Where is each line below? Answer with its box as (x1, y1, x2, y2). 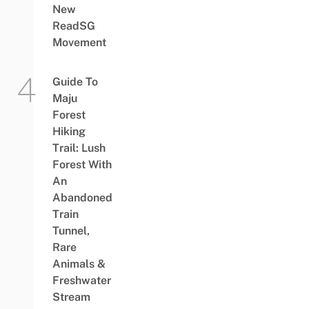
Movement (52, 35, 106, 49)
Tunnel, (52, 223, 90, 237)
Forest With (52, 157, 112, 171)
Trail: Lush (52, 141, 106, 154)
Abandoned (52, 190, 112, 204)
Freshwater (52, 273, 111, 287)
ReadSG (52, 19, 95, 32)
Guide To (52, 74, 98, 88)
